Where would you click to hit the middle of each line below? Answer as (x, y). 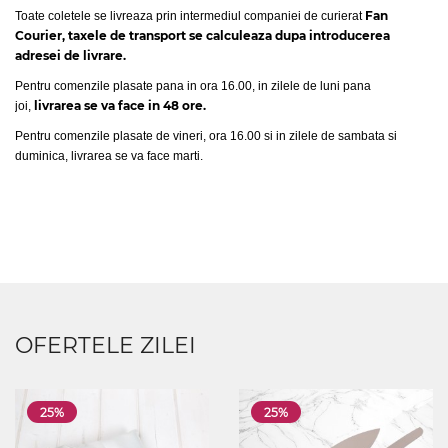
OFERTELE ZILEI (105, 345)
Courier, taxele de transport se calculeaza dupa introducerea (202, 35)
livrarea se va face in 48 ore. (120, 105)
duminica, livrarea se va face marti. (109, 156)
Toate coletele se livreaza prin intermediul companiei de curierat (188, 16)
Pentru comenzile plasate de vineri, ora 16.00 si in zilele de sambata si (206, 136)
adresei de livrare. (70, 55)
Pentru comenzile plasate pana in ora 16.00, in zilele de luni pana (193, 86)
